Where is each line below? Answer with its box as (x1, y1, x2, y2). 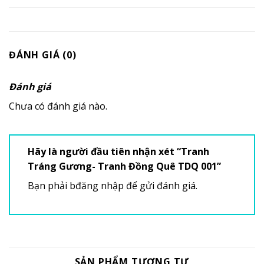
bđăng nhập (70, 179, 124, 192)
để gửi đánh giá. (124, 179, 197, 192)
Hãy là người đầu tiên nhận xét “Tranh (28, 144, 209, 158)
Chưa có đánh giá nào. (9, 99, 107, 113)
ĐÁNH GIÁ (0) (9, 48, 77, 61)
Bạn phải (28, 179, 70, 192)
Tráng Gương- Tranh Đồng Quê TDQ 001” (28, 159, 223, 173)
